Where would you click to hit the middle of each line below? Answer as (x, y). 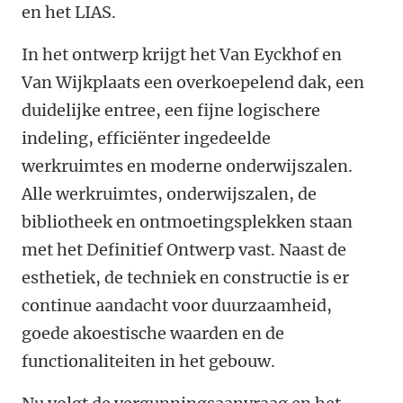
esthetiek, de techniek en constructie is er (185, 278)
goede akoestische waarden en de (153, 334)
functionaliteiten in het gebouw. (148, 362)
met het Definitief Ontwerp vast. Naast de (184, 250)
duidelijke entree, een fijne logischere (171, 111)
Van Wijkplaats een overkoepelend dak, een (193, 83)
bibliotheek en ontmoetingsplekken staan (187, 222)
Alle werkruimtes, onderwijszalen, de (169, 194)
